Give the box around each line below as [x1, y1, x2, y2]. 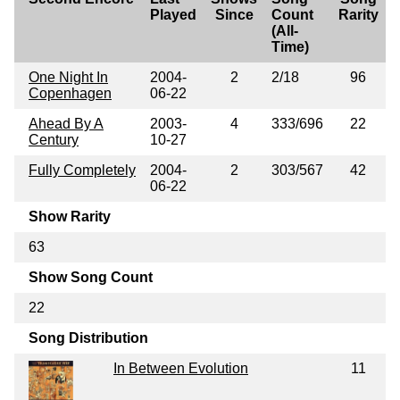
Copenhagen [29, 85, 112, 101]
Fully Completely [29, 162, 136, 178]
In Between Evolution [113, 360, 248, 376]
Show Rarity [29, 208, 111, 224]
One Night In [29, 69, 108, 85]
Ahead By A [29, 115, 104, 131]
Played [150, 6, 196, 22]
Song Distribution [29, 329, 148, 346]
